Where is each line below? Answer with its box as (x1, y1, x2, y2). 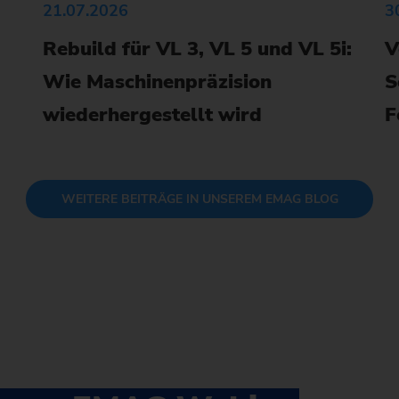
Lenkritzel (186, 102, 256, 123)
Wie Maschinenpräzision (42, 69, 272, 96)
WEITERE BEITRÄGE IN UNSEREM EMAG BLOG (61, 191, 338, 208)
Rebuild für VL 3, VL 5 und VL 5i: (42, 36, 352, 63)
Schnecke (186, 144, 255, 166)
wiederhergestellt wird (42, 102, 262, 129)
